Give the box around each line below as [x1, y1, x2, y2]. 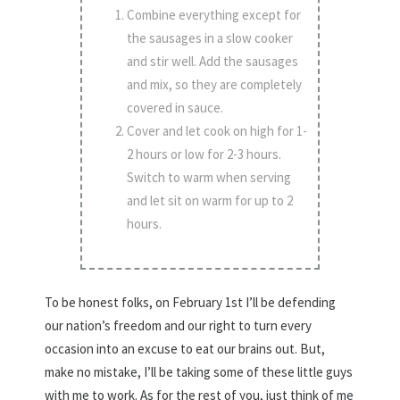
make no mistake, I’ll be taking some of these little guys [45, 363, 354, 381]
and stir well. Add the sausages [127, 53, 299, 71]
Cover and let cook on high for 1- [127, 122, 308, 140]
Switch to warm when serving [127, 169, 292, 187]
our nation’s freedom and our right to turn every [45, 317, 312, 335]
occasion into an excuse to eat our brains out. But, [45, 340, 326, 358]
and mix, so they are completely [127, 76, 303, 94]
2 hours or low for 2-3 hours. [127, 146, 282, 163]
